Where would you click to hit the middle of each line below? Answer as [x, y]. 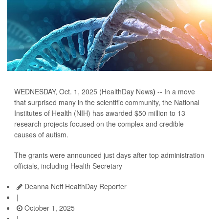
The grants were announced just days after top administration [109, 155]
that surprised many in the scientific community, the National [107, 102]
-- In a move [175, 92]
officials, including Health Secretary [68, 166]
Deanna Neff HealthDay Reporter [75, 186]
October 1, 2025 [49, 208]
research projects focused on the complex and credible [99, 124]
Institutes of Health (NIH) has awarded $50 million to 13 [100, 113]
